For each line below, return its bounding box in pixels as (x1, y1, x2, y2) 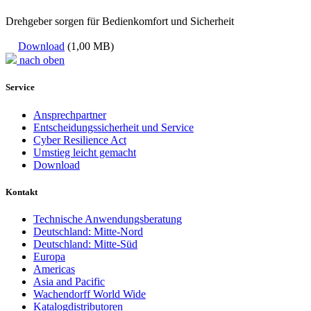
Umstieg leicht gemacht (33, 146, 136, 158)
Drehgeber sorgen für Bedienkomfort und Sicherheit (6, 15, 234, 28)
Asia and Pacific (33, 276, 105, 287)
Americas (33, 263, 75, 275)
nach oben (17, 54, 65, 67)
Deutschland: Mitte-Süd (33, 238, 137, 250)
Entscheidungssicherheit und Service (33, 121, 194, 133)
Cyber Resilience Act (33, 133, 126, 146)
